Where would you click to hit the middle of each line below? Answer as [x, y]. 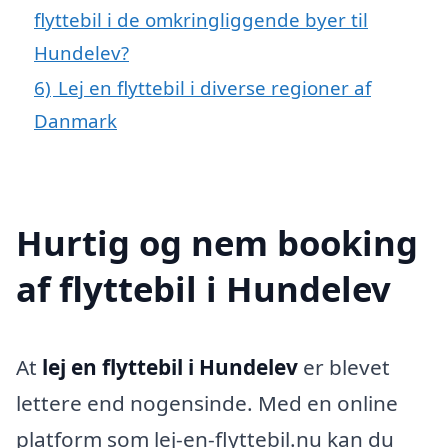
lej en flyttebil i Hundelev [170, 366]
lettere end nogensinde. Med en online [207, 402]
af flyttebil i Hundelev [203, 288]
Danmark [75, 120]
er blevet [344, 366]
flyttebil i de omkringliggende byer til [201, 19]
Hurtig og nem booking [217, 242]
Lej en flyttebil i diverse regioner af [214, 87]
